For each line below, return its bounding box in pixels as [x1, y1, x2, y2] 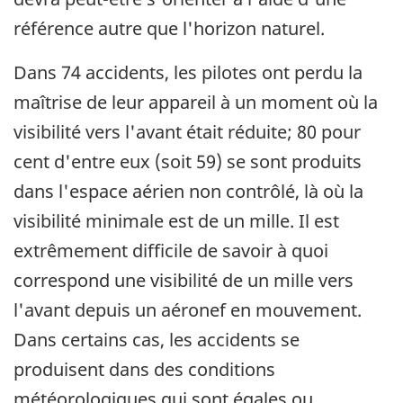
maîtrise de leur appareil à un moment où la [13, 90, 378, 115]
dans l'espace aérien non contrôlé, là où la [13, 179, 363, 204]
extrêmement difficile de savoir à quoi [13, 238, 328, 264]
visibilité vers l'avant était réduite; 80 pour [13, 120, 361, 145]
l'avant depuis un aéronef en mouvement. [13, 298, 362, 323]
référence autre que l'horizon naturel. [13, 16, 325, 41]
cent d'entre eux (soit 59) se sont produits [13, 149, 362, 175]
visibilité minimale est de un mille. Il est [13, 209, 339, 234]
